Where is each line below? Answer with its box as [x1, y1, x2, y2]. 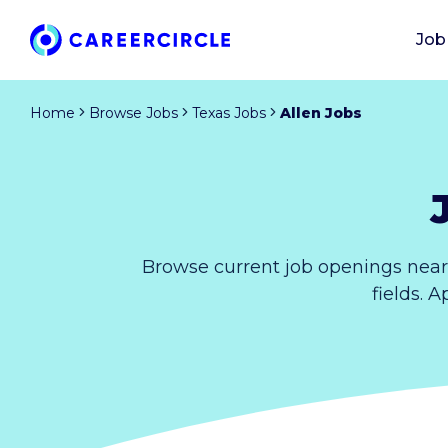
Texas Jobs [192, 103, 266, 122]
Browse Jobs [89, 103, 178, 122]
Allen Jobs [280, 103, 362, 122]
